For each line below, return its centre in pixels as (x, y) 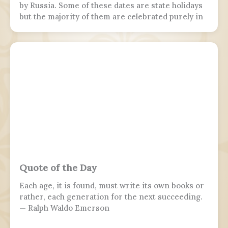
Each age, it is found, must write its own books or (112, 186)
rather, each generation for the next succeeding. (111, 197)
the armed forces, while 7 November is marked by (113, 28)
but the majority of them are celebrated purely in (111, 17)
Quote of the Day (58, 168)
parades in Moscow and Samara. (80, 39)
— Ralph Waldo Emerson (64, 208)
